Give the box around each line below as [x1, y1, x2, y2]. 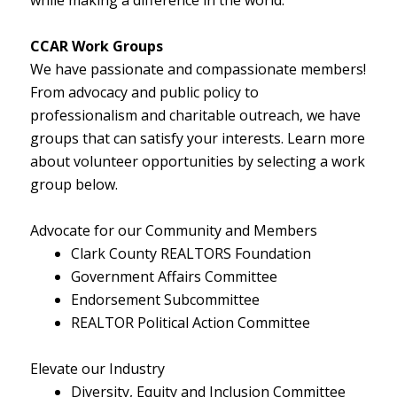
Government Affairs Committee [70, 266, 277, 286]
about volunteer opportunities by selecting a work [29, 151, 365, 171]
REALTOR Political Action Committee [70, 312, 310, 332]
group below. [29, 174, 118, 194]
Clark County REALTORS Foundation [70, 243, 311, 263]
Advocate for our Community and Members [29, 220, 317, 240]
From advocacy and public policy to [29, 82, 259, 102]
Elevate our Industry [29, 358, 165, 378]
